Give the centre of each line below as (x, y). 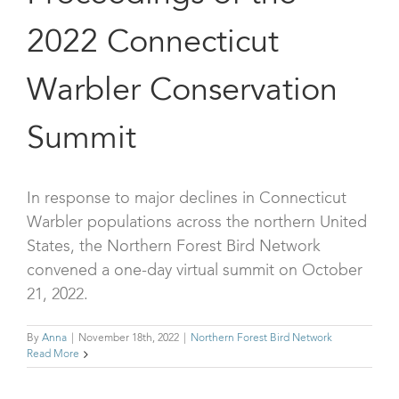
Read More (53, 354)
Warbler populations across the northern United (197, 222)
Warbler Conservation (182, 92)
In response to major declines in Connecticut (187, 198)
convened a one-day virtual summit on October (195, 270)
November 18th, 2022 (129, 338)
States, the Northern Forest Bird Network (174, 246)
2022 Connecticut (153, 44)
